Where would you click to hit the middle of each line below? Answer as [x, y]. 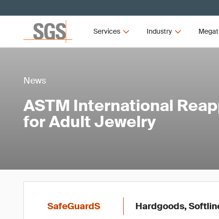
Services [107, 31]
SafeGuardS [74, 206]
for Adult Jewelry [90, 122]
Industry [159, 31]
